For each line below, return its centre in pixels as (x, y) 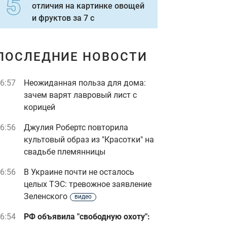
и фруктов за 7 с (63, 18)
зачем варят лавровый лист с (80, 95)
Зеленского (46, 196)
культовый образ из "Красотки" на (89, 140)
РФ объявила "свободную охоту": (87, 217)
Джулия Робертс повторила (76, 127)
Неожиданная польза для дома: (85, 83)
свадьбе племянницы (65, 152)
